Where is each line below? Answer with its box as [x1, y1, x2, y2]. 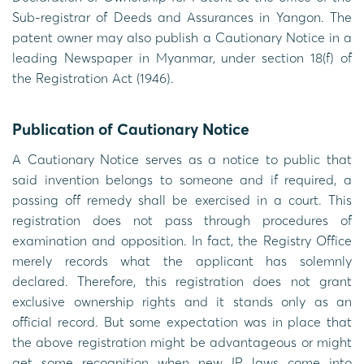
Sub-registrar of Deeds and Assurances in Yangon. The [12, 9, 352, 26]
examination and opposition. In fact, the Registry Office [12, 232, 352, 249]
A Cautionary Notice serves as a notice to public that [12, 150, 352, 167]
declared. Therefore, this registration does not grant [12, 272, 352, 289]
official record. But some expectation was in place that [12, 313, 352, 330]
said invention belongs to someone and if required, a [12, 171, 352, 188]
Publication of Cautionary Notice [12, 119, 249, 140]
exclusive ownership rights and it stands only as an [12, 292, 352, 310]
